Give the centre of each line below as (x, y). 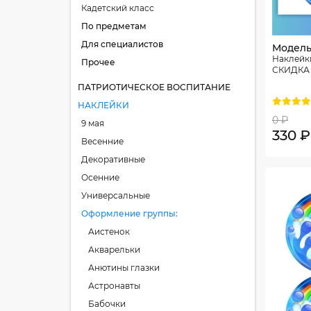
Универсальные (116, 195)
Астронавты (114, 286)
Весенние (102, 141)
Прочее (98, 62)
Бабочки (107, 304)
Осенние (100, 177)
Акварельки (114, 250)
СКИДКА (291, 70)
